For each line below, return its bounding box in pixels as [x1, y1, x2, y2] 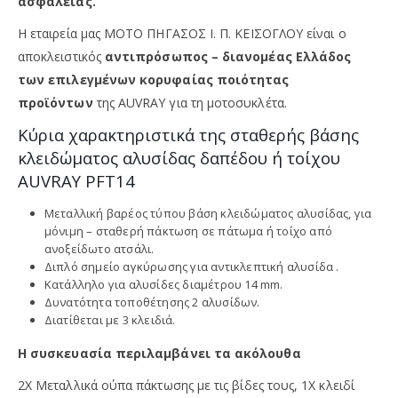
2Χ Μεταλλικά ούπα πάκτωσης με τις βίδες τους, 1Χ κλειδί [18, 376, 354, 394]
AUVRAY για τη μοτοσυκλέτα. [118, 93, 287, 111]
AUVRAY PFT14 [18, 169, 135, 192]
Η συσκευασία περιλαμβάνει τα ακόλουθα [18, 344, 301, 362]
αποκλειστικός [18, 47, 105, 65]
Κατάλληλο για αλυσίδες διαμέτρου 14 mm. [44, 275, 283, 292]
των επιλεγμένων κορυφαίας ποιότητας [18, 70, 290, 88]
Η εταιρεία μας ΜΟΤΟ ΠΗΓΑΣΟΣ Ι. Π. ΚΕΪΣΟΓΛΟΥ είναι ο [18, 24, 346, 42]
